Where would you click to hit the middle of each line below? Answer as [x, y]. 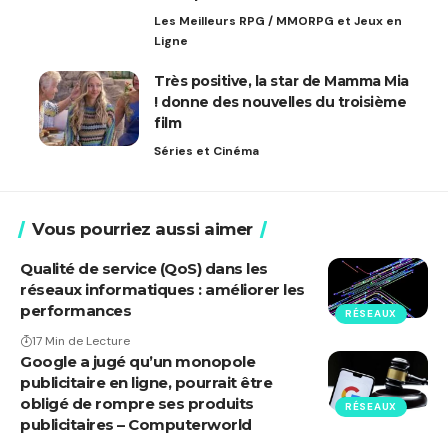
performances [75, 310]
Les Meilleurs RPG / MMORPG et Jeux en [278, 20]
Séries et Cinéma [206, 150]
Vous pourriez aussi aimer [142, 228]
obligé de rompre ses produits [137, 403]
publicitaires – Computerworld [136, 424]
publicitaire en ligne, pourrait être [146, 382]
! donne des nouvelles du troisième [280, 101]
